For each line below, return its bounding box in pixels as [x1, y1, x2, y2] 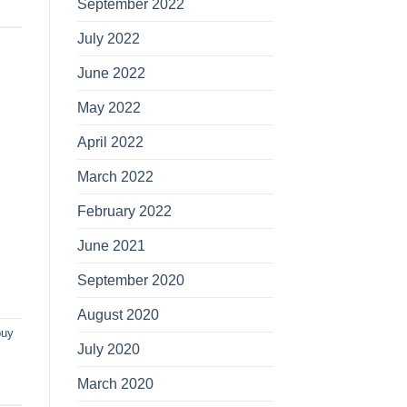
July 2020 [76, 341, 140, 357]
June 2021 [76, 237, 145, 253]
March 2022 [76, 168, 154, 184]
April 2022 [76, 134, 144, 150]
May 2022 [76, 99, 141, 115]
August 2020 [76, 306, 159, 323]
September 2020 [76, 272, 184, 288]
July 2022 [76, 30, 140, 46]
